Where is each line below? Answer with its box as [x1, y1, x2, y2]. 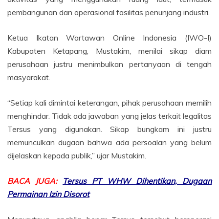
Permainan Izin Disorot [7, 189, 89, 199]
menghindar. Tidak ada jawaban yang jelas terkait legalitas [7, 111, 212, 121]
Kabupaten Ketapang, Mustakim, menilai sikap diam [7, 46, 212, 56]
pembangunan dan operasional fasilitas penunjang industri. [7, 7, 210, 18]
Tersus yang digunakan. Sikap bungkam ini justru [7, 124, 212, 134]
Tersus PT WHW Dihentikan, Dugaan [63, 176, 212, 186]
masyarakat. [7, 72, 50, 83]
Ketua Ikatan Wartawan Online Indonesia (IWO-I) [7, 33, 212, 43]
